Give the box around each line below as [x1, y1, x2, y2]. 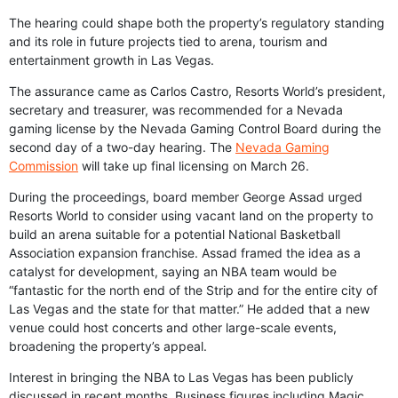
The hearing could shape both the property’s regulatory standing [9, 15, 385, 31]
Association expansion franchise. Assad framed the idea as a [9, 245, 361, 261]
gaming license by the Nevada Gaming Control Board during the [9, 121, 381, 137]
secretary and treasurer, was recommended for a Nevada [9, 102, 343, 118]
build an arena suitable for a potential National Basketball [9, 227, 340, 243]
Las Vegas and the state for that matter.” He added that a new [9, 301, 370, 317]
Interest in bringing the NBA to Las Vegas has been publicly [9, 370, 354, 386]
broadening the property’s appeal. [9, 338, 207, 354]
